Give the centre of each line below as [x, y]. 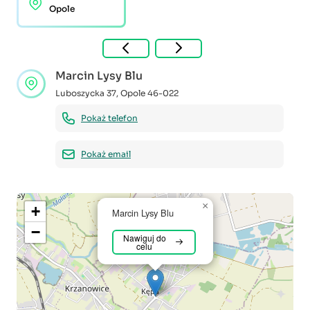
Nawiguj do [144, 237]
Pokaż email [106, 154]
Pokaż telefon [109, 118]
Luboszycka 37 [86, 93]
